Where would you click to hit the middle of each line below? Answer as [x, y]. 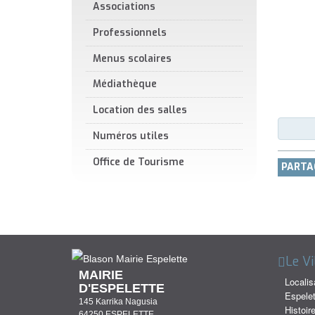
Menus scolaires [132, 58]
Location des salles [140, 110]
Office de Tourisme [139, 162]
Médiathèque [125, 84]
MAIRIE [101, 275]
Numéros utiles [131, 136]
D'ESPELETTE [122, 289]
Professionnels [130, 32]
